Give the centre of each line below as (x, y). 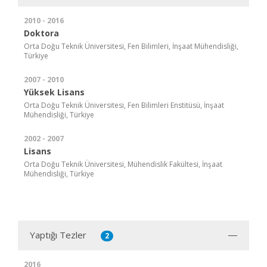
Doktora (41, 33)
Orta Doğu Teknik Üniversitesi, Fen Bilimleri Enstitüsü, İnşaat (124, 105)
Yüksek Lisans (54, 92)
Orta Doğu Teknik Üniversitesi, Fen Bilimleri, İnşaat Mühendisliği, (131, 46)
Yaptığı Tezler (58, 235)
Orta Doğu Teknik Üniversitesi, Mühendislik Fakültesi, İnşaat (123, 164)
